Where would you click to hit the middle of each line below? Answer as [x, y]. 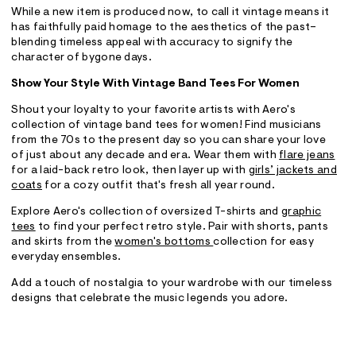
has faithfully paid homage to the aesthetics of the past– [164, 28]
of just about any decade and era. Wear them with [145, 156]
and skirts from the [63, 243]
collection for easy [263, 243]
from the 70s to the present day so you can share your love [168, 141]
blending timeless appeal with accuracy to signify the [152, 43]
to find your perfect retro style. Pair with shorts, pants [182, 228]
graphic [302, 213]
